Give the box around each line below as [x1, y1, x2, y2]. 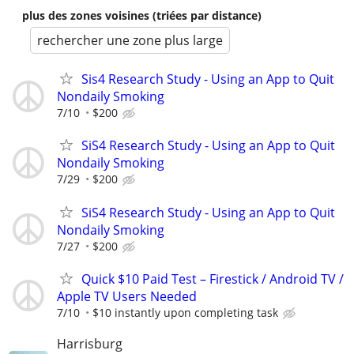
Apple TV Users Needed [57, 287, 197, 305]
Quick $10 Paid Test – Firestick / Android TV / [81, 269, 344, 288]
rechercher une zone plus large [37, 32, 223, 50]
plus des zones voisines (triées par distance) [22, 8, 262, 24]
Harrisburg [57, 334, 122, 352]
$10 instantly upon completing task [92, 304, 278, 320]
